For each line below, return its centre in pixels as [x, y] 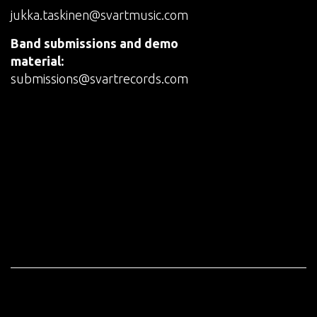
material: [37, 60]
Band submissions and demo [94, 43]
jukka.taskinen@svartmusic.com [99, 15]
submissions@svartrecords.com [99, 78]
